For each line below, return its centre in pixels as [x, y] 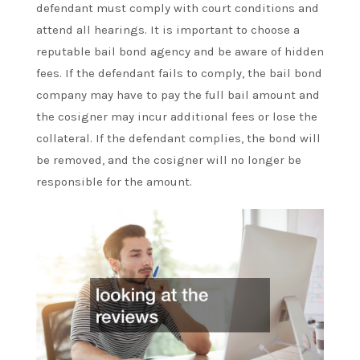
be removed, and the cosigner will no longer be [169, 160]
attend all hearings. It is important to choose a [168, 30]
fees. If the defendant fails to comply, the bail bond [179, 74]
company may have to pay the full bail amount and [178, 95]
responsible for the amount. [114, 182]
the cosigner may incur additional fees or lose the [177, 117]
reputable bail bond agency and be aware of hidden [180, 52]
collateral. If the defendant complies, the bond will [178, 139]
